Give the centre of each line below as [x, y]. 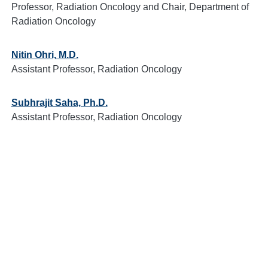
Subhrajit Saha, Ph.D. [59, 103]
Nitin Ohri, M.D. [45, 55]
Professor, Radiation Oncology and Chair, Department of [130, 7]
